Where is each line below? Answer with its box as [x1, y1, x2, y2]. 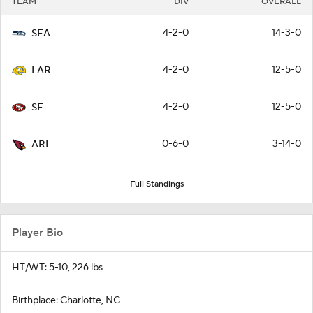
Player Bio [12, 226, 63, 240]
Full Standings [129, 179, 184, 189]
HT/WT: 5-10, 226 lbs [12, 261, 103, 274]
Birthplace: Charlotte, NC [12, 294, 120, 307]
